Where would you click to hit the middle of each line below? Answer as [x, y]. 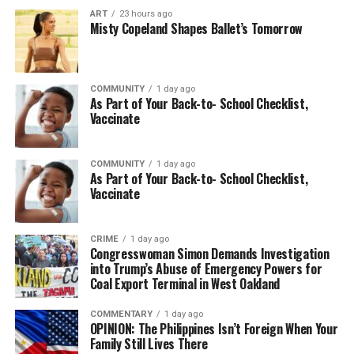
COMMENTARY [121, 314]
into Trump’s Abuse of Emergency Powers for [206, 268]
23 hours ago [145, 13]
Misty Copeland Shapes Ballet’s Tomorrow [196, 28]
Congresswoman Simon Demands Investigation [209, 253]
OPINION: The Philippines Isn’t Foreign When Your [214, 328]
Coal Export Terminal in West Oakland [185, 283]
